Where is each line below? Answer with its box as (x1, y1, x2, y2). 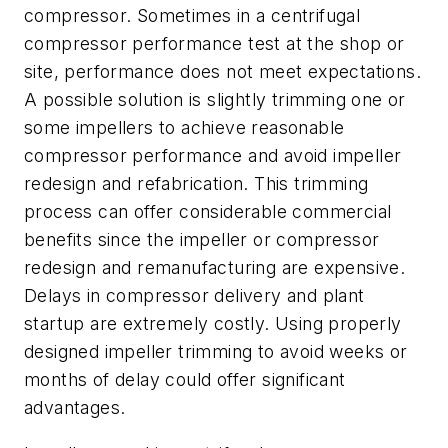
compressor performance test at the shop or (24, 33, 405, 55)
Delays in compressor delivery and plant (24, 285, 365, 307)
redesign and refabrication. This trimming (24, 173, 369, 195)
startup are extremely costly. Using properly (24, 313, 402, 335)
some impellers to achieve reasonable (24, 117, 345, 139)
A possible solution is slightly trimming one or (24, 89, 406, 111)
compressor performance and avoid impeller (24, 145, 402, 167)
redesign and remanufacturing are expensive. (24, 257, 406, 279)
